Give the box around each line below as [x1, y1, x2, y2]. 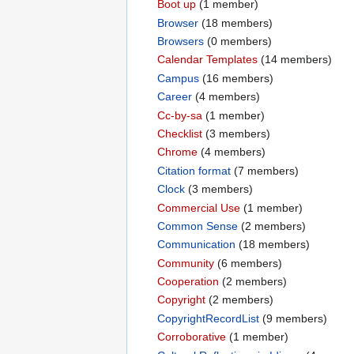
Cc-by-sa [157, 108, 203, 122]
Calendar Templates [157, 53, 258, 66]
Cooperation [157, 275, 220, 288]
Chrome [157, 145, 198, 159]
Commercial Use [157, 201, 241, 214]
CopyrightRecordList [157, 311, 260, 325]
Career [157, 90, 193, 104]
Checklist [157, 126, 203, 140]
